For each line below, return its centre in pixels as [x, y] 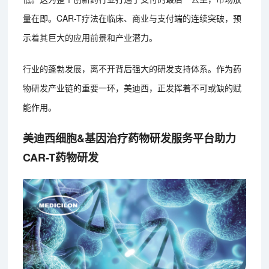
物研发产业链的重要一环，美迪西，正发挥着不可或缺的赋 [132, 88]
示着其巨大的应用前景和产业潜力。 [90, 38]
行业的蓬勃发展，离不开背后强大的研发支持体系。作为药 [132, 69]
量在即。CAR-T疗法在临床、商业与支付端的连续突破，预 [132, 18]
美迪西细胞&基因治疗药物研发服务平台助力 [130, 138]
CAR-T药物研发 [61, 158]
